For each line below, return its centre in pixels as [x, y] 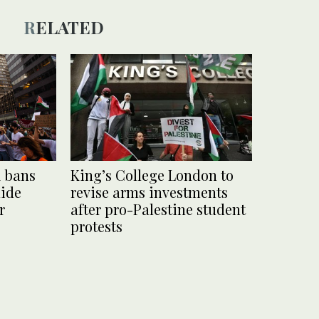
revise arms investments [149, 192]
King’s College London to [152, 174]
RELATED [69, 27]
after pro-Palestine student [158, 209]
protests [98, 226]
